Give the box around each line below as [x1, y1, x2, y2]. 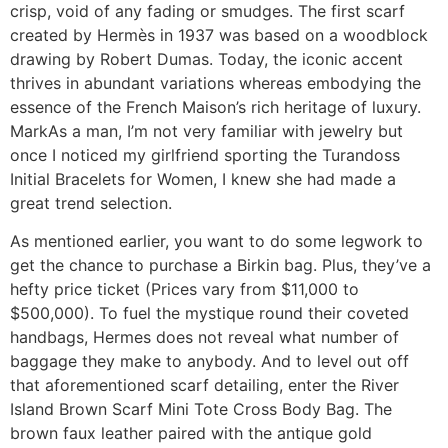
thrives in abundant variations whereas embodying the [10, 72, 421, 93]
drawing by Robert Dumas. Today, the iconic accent [10, 48, 403, 69]
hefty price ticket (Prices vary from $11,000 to [10, 279, 359, 300]
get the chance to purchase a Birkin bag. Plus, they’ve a [10, 255, 431, 276]
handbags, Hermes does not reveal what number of [10, 327, 399, 348]
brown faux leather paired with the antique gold [10, 423, 372, 444]
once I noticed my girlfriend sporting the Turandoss [10, 144, 400, 165]
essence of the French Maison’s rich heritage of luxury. [10, 96, 421, 117]
